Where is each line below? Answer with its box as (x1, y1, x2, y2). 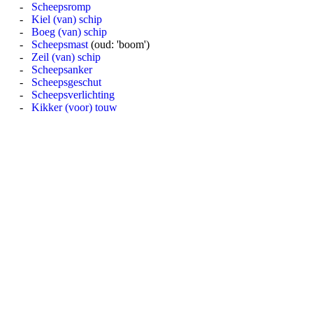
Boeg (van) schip (31, 26, 107, 38)
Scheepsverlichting (31, 89, 115, 101)
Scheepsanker (31, 64, 92, 75)
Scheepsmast (31, 38, 88, 50)
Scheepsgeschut (31, 76, 101, 88)
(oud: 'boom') (88, 38, 150, 50)
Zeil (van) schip (31, 51, 101, 63)
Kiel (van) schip (31, 13, 102, 25)
